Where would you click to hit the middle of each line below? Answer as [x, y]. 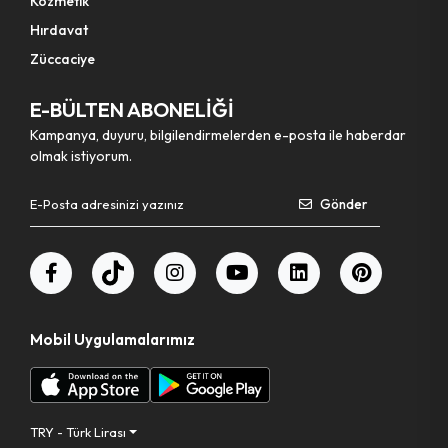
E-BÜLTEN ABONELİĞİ [132, 109]
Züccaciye [62, 58]
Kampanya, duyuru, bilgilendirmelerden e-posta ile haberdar [218, 134]
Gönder [343, 203]
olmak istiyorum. [81, 155]
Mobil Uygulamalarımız [112, 339]
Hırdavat [59, 29]
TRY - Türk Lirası [78, 431]
